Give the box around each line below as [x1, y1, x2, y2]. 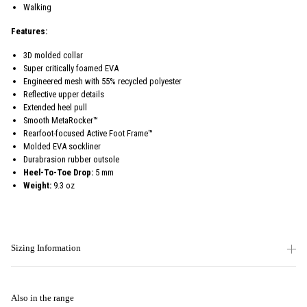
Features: [11, 25, 47, 36]
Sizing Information [11, 243, 81, 254]
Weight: [23, 180, 51, 191]
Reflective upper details [23, 88, 104, 99]
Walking [23, 1, 51, 12]
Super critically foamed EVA [23, 62, 119, 73]
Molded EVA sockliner [23, 140, 101, 151]
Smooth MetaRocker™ [23, 114, 98, 125]
